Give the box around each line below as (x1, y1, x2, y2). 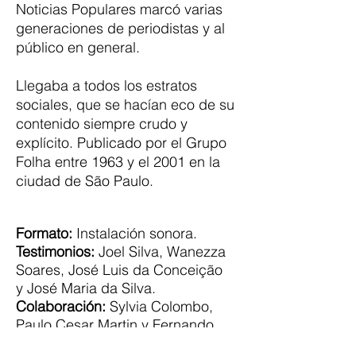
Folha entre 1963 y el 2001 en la (16, 153, 220, 171)
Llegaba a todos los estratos (16, 76, 197, 95)
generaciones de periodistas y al (16, 19, 225, 37)
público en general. (16, 38, 140, 56)
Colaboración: (16, 297, 106, 315)
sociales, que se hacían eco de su (16, 95, 234, 114)
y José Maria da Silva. (16, 279, 156, 297)
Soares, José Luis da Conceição (16, 261, 222, 279)
